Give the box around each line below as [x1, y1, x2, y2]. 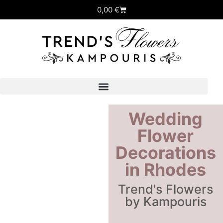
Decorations [115, 142, 216, 163]
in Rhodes [125, 159, 207, 180]
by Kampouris [124, 194, 207, 210]
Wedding [128, 109, 203, 129]
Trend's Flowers [118, 182, 214, 197]
